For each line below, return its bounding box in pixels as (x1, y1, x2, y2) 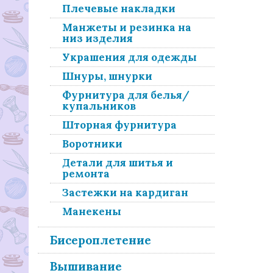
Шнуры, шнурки (62, 69, 152, 83)
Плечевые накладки (62, 2, 175, 15)
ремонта (62, 167, 110, 180)
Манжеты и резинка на (62, 21, 191, 34)
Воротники (62, 137, 122, 151)
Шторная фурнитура (62, 118, 177, 132)
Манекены (62, 205, 121, 218)
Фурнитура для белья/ (62, 88, 190, 102)
